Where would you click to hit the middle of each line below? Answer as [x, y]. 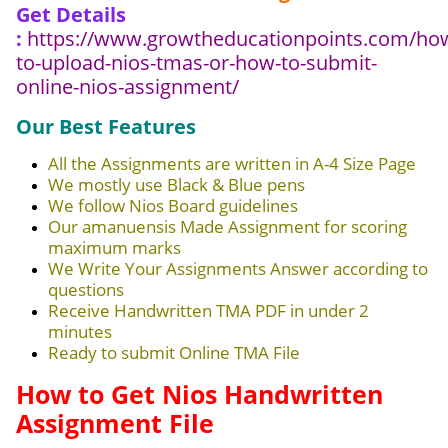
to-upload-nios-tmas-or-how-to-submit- [196, 63]
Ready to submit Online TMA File [174, 353]
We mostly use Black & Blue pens [176, 185]
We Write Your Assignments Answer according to [238, 269]
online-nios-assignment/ [127, 87]
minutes [80, 332]
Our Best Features [106, 127]
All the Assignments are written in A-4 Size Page [232, 164]
